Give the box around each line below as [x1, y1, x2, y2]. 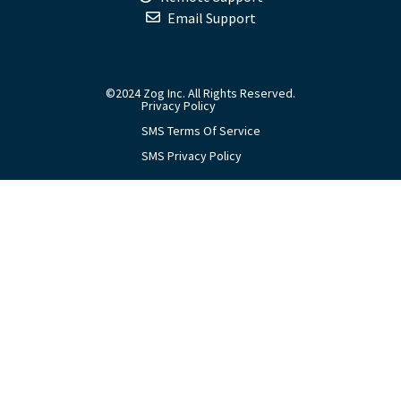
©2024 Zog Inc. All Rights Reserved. [106, 84, 295, 101]
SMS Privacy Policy [141, 147, 242, 164]
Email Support [167, 8, 256, 27]
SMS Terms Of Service [141, 122, 260, 139]
